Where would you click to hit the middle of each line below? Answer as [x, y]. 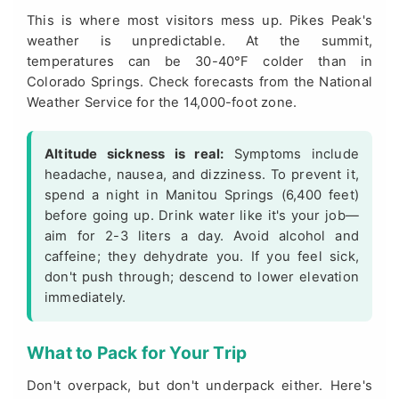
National [346, 82]
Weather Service [80, 103]
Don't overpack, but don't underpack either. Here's [199, 386]
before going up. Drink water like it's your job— [202, 216]
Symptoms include [291, 155]
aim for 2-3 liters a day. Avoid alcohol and [202, 236]
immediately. [85, 298]
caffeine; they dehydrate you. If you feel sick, [202, 257]
